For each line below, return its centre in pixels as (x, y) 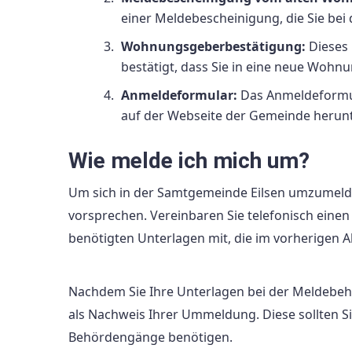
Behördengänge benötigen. (150, 337)
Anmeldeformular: (179, 95)
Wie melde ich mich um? (189, 161)
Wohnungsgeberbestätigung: (213, 46)
